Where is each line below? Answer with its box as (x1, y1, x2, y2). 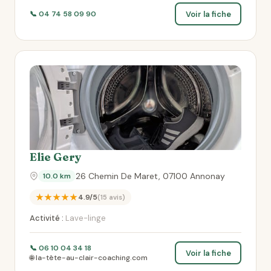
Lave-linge (64, 213, 106, 223)
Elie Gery (30, 150, 82, 164)
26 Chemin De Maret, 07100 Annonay (76, 171, 225, 181)
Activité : (30, 213, 64, 223)
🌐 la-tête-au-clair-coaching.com (30, 253, 148, 263)
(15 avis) (97, 193, 125, 201)
